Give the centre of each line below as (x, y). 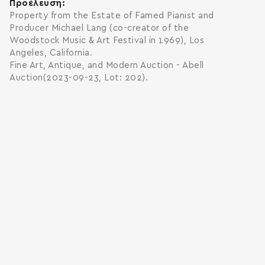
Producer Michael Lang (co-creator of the (99, 28)
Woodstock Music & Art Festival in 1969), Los (107, 41)
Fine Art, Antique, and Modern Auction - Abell (107, 65)
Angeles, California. (51, 53)
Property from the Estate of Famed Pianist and (112, 16)
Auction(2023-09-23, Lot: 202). (79, 78)
